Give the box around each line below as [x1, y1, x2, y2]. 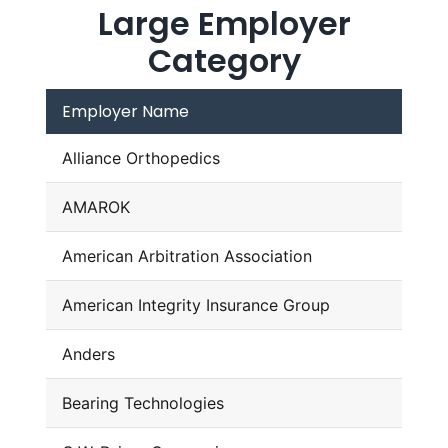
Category [147, 38, 301, 84]
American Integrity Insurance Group [61, 295, 330, 316]
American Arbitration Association [61, 246, 312, 267]
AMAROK [61, 197, 130, 218]
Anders [61, 344, 115, 365]
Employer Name [61, 100, 189, 124]
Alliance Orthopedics [61, 148, 220, 169]
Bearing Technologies [61, 393, 224, 414]
